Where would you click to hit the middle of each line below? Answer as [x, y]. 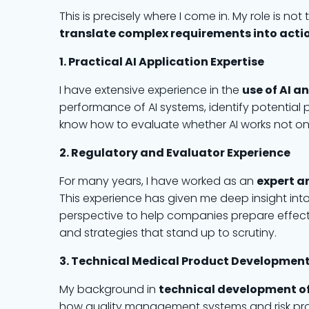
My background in [109, 289]
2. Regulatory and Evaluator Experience [175, 153]
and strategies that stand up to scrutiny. [168, 233]
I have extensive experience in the [151, 90]
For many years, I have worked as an [158, 181]
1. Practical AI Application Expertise [162, 62]
